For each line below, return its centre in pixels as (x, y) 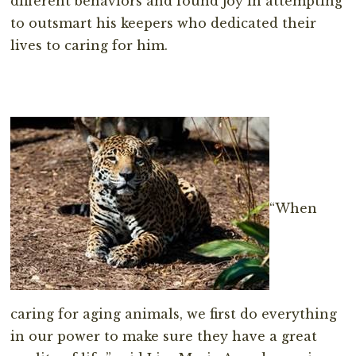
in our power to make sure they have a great (164, 336)
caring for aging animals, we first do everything (174, 313)
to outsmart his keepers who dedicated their (164, 23)
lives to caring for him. (89, 45)
